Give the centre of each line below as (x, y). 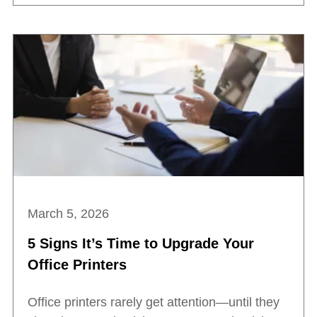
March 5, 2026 (68, 214)
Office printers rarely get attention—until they (154, 302)
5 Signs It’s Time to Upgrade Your (141, 244)
